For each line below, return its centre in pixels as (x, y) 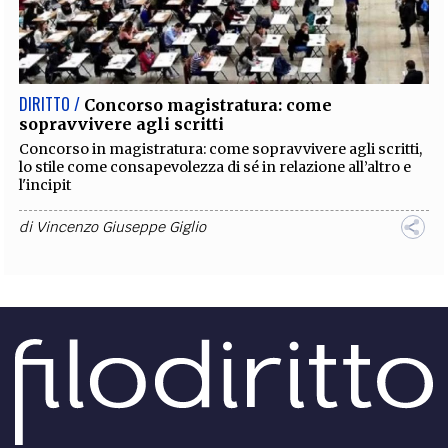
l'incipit (45, 185)
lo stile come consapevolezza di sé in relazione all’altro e (215, 167)
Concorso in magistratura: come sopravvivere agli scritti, (221, 149)
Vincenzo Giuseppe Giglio (121, 227)
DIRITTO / (50, 104)
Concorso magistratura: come (208, 105)
